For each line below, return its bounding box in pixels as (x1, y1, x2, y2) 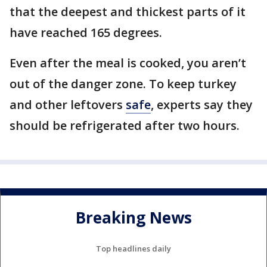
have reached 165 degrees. (10, 24, 162, 41)
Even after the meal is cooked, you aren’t (10, 55, 246, 71)
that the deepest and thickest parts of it (10, 4, 246, 20)
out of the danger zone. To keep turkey (10, 76, 237, 92)
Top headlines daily (96, 243, 171, 254)
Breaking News (75, 207, 192, 229)
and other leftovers (10, 97, 126, 113)
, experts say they (151, 97, 253, 113)
